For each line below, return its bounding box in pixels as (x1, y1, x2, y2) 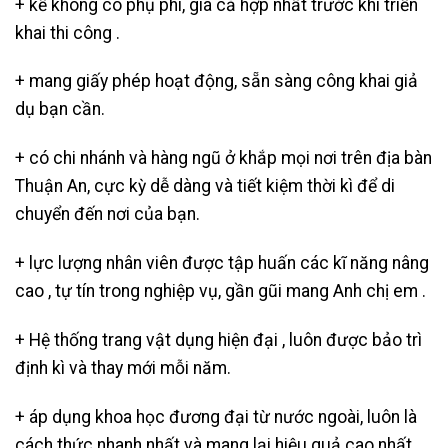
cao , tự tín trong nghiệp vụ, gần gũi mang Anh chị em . (15, 281, 426, 302)
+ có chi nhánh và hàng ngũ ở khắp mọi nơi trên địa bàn (15, 148, 432, 169)
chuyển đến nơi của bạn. (15, 204, 200, 225)
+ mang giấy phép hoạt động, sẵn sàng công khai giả (15, 71, 418, 92)
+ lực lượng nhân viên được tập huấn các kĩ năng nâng (15, 253, 429, 274)
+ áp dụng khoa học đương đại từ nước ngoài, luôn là (15, 406, 417, 427)
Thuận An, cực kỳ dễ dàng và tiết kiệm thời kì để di (15, 176, 395, 197)
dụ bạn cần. (15, 99, 105, 120)
